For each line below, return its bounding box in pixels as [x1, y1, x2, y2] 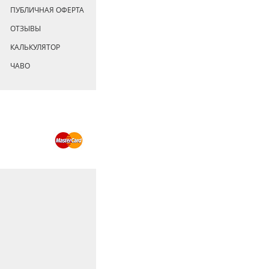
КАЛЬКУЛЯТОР [10, 42, 60, 53]
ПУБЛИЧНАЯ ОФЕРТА [10, 5, 84, 16]
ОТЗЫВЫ [10, 23, 41, 34]
